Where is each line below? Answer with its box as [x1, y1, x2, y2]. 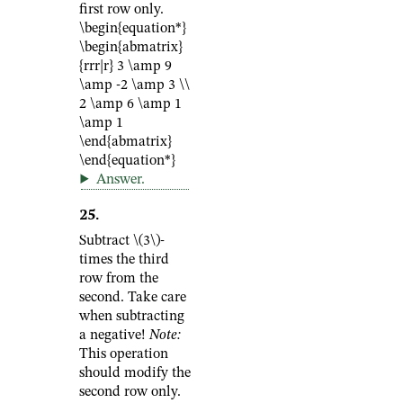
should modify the [79, 366, 191, 381]
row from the [79, 272, 158, 286]
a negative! [79, 328, 149, 343]
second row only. [79, 385, 181, 399]
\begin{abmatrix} [79, 40, 183, 55]
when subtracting [79, 309, 184, 324]
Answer [95, 173, 141, 187]
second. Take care [79, 291, 186, 305]
